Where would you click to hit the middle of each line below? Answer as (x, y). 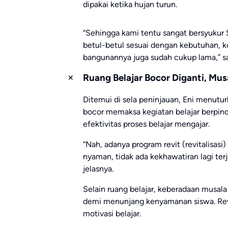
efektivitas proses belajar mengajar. (146, 124)
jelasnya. (98, 169)
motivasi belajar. (112, 213)
